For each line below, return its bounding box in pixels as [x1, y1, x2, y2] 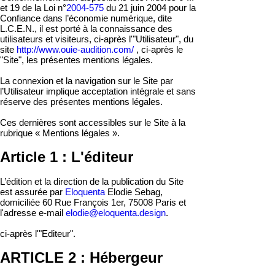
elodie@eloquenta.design [66, 207, 166, 218]
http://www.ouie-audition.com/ [17, 44, 134, 55]
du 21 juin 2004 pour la [104, 2, 196, 13]
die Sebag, [120, 187, 163, 197]
